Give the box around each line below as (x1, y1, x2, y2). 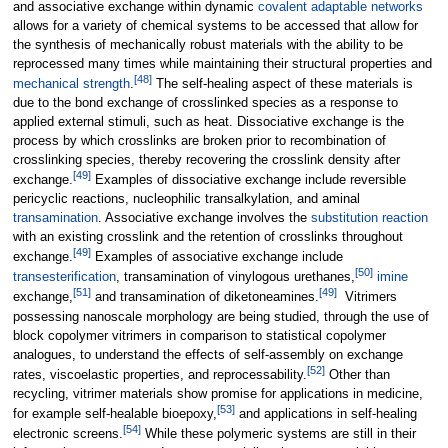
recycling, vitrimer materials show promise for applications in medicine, (12, 386, 423, 401)
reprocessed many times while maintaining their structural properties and (12, 56, 432, 71)
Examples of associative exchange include (90, 250, 343, 265)
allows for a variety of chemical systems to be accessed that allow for (12, 18, 418, 33)
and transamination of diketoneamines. (90, 290, 319, 305)
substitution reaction (310, 210, 428, 225)
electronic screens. (12, 427, 123, 442)
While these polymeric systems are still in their (140, 427, 416, 442)
